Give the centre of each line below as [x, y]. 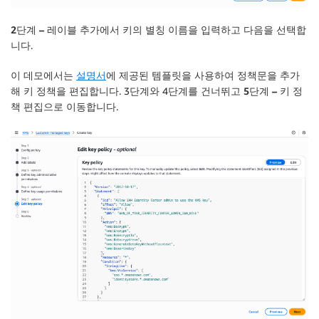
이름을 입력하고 [204, 30]
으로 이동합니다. [81, 107]
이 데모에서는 [43, 75]
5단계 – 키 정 [273, 91]
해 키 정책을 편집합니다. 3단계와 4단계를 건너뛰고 [127, 91]
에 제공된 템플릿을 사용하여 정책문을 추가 [203, 75]
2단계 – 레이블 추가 [55, 30]
